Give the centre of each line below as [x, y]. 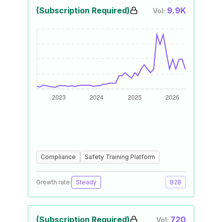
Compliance [58, 157]
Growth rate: [54, 182]
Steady [86, 182]
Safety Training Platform [120, 157]
